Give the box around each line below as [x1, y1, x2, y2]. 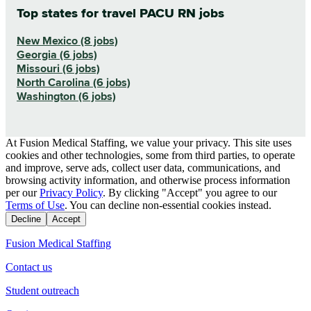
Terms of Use [6, 199, 65, 212]
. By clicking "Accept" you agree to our [103, 187, 277, 199]
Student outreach [6, 285, 79, 297]
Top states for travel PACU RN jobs [17, 5, 224, 22]
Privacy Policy [40, 187, 103, 199]
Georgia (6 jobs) [17, 48, 97, 62]
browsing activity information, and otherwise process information [6, 174, 290, 187]
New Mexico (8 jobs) [17, 34, 118, 49]
